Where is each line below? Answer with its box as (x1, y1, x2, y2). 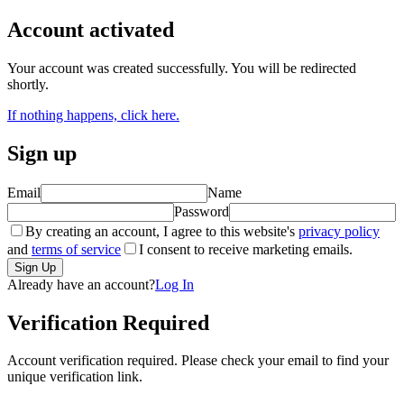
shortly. (7, 76, 49, 92)
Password (174, 203, 229, 219)
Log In (155, 276, 194, 292)
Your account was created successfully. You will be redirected (7, 60, 356, 76)
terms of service (32, 241, 121, 257)
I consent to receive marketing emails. (139, 241, 353, 257)
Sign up (7, 141, 77, 165)
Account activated (7, 17, 174, 41)
